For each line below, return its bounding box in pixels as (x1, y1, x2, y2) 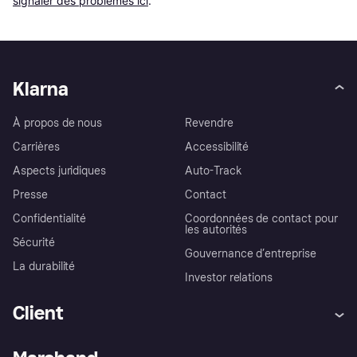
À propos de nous (13, 116, 103, 131)
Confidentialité (13, 212, 87, 226)
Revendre (185, 116, 233, 131)
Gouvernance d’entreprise (185, 247, 316, 261)
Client (13, 301, 63, 325)
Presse (13, 188, 48, 202)
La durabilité (13, 260, 76, 274)
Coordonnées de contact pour (185, 212, 338, 226)
